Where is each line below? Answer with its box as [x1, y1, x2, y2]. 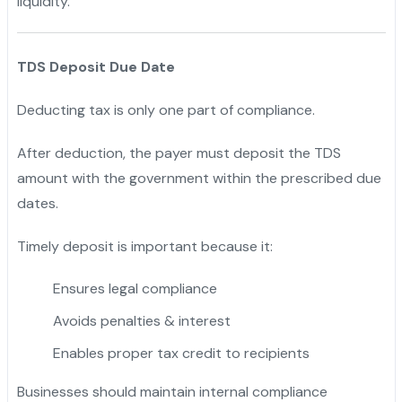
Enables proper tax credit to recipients [52, 343, 310, 363]
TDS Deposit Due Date [16, 57, 175, 76]
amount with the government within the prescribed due [16, 168, 381, 188]
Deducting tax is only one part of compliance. [16, 100, 315, 119]
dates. [16, 193, 58, 213]
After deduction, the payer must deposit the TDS [16, 143, 341, 162]
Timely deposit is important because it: [16, 236, 273, 256]
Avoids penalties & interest [52, 310, 231, 330]
